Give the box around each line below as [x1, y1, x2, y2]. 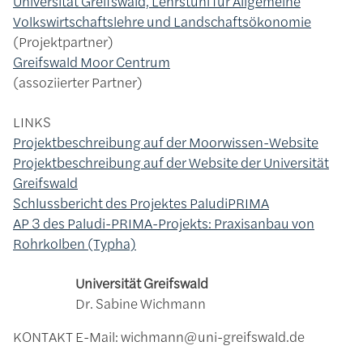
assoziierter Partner [19, 72, 137, 92]
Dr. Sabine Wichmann [75, 293, 206, 314]
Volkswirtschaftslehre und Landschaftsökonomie [13, 11, 311, 32]
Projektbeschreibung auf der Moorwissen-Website [13, 132, 318, 152]
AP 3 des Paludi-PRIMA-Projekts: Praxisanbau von [13, 213, 314, 233]
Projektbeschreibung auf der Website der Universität [13, 152, 329, 173]
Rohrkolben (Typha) [13, 233, 136, 254]
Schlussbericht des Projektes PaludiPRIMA [13, 193, 269, 213]
